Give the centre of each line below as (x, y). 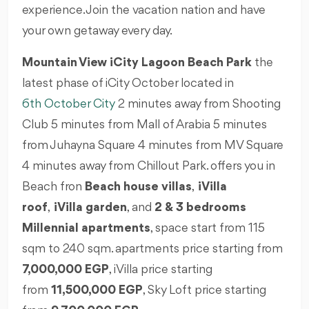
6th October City (69, 104)
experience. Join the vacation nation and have (144, 10)
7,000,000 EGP (66, 269)
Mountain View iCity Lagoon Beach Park (137, 62)
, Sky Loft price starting (205, 290)
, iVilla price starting (161, 269)
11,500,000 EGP (97, 290)
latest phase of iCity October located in (128, 83)
